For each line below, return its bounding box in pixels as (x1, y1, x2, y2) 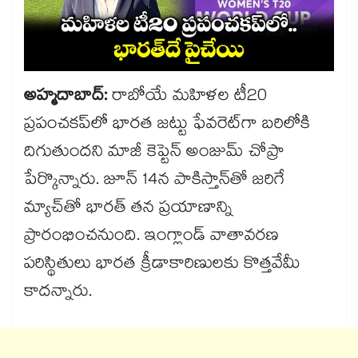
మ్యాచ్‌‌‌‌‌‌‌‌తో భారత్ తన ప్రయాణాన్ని (24, 195, 233, 225)
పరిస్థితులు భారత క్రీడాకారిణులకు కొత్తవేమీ (24, 251, 300, 280)
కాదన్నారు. (24, 279, 97, 308)
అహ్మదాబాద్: (24, 83, 112, 113)
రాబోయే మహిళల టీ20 (112, 83, 267, 113)
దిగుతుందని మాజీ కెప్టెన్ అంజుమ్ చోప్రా (24, 139, 284, 169)
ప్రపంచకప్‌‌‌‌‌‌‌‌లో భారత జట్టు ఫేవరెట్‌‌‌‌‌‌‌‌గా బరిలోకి (24, 111, 310, 141)
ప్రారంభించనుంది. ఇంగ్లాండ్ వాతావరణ (24, 223, 279, 253)
